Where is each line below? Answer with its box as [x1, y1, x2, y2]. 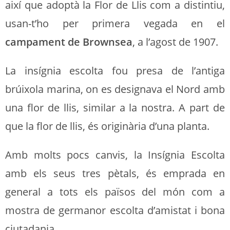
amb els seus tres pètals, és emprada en [5, 166, 225, 181]
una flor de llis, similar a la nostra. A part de [5, 101, 225, 115]
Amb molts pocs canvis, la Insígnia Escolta [5, 148, 225, 162]
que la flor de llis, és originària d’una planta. [5, 119, 209, 133]
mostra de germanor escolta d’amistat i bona [5, 203, 225, 218]
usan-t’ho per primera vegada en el [5, 16, 225, 31]
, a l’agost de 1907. [132, 35, 218, 49]
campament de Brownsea [5, 35, 132, 49]
